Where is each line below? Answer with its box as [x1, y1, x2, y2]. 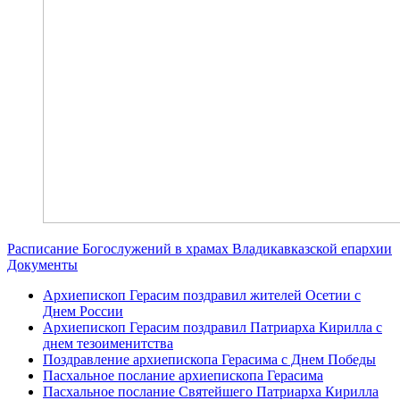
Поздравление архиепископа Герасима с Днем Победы [43, 351, 376, 367]
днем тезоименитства [43, 335, 173, 351]
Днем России [43, 303, 123, 319]
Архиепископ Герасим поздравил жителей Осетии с [43, 287, 361, 303]
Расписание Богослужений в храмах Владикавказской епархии [7, 240, 392, 256]
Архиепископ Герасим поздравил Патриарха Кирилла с [43, 319, 382, 335]
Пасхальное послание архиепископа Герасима [43, 367, 323, 383]
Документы [7, 256, 78, 272]
